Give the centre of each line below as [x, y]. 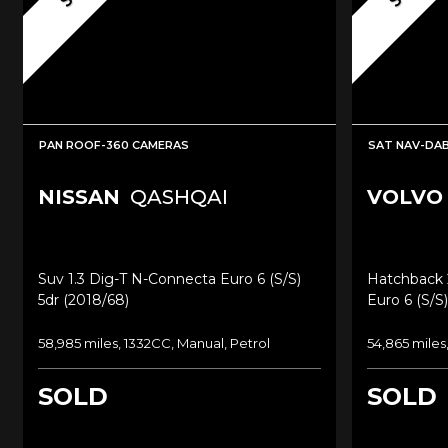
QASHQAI [176, 196]
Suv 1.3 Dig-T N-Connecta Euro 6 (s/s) [169, 278]
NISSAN [79, 196]
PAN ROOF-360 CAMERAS [114, 144]
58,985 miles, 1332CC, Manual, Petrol [154, 342]
